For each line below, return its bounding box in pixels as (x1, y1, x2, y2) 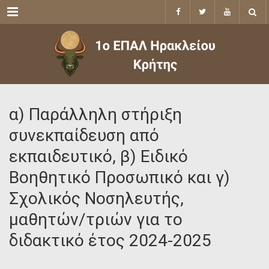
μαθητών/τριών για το (9, 210, 183, 229)
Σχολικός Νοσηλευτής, (9, 189, 184, 208)
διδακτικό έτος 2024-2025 (9, 231, 211, 250)
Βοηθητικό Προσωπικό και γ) (9, 168, 230, 187)
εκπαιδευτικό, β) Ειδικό (9, 147, 188, 166)
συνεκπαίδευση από (9, 125, 159, 145)
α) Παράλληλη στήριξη (9, 104, 182, 124)
